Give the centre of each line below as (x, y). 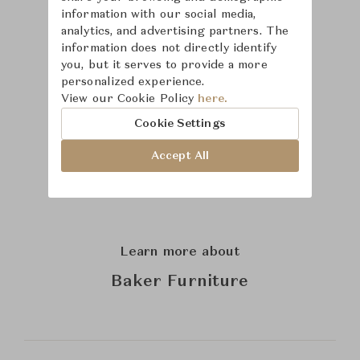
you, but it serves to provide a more (164, 65)
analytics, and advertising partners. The (175, 31)
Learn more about (180, 252)
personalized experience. (133, 82)
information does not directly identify (169, 48)
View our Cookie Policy (130, 99)
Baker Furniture (180, 282)
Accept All (180, 155)
